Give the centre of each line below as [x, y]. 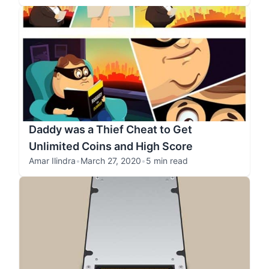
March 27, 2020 [111, 161]
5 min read [167, 161]
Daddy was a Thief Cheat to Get [110, 129]
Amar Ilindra [52, 161]
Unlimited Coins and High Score [111, 146]
